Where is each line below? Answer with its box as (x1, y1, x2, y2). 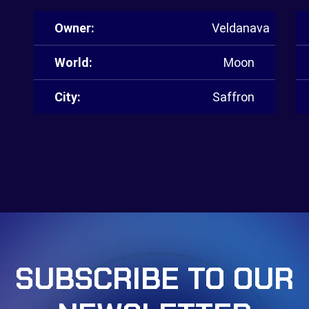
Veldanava (212, 21, 270, 35)
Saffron (212, 90, 255, 104)
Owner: (54, 21, 94, 35)
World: (54, 55, 92, 70)
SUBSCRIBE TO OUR (15, 259, 294, 298)
